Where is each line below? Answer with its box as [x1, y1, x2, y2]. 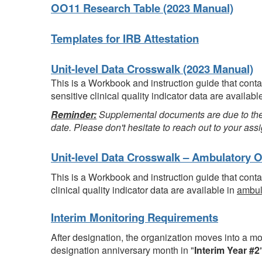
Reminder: [51, 108, 96, 121]
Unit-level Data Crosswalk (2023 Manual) [51, 61, 253, 77]
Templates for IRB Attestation [51, 30, 199, 46]
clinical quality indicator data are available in [51, 183, 237, 196]
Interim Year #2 [194, 243, 260, 257]
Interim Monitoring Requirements [51, 209, 218, 225]
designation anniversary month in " [51, 243, 194, 257]
